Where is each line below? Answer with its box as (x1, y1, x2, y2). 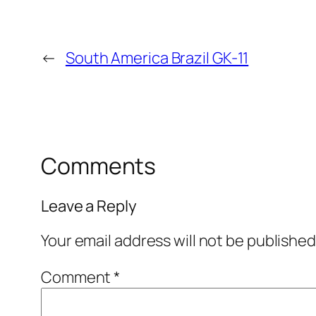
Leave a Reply (41, 195, 137, 217)
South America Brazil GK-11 (65, 47, 249, 69)
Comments (41, 150, 157, 182)
